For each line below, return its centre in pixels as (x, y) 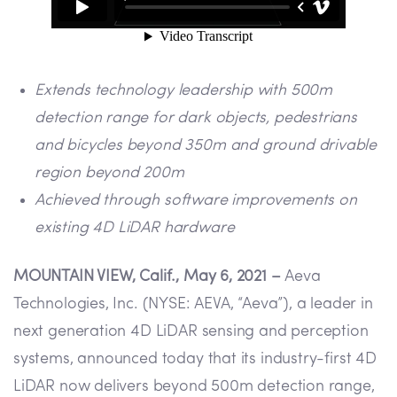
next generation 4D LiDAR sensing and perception (191, 332)
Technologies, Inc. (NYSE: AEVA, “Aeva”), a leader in (193, 305)
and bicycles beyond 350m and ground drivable (206, 146)
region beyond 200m (109, 174)
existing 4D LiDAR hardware (135, 229)
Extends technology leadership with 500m (183, 91)
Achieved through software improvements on (196, 201)
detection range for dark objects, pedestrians (196, 119)
